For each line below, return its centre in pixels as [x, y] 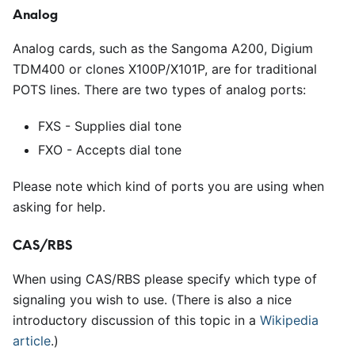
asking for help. [59, 207]
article [32, 341]
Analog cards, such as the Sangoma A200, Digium [163, 48]
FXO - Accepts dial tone [110, 150]
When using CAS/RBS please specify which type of [165, 279]
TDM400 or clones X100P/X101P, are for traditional [165, 69]
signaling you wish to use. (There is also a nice [152, 300]
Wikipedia [289, 320]
